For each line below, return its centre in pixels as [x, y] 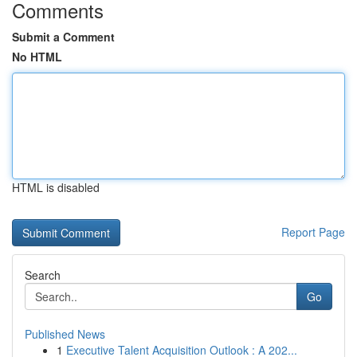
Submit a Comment [63, 37]
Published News [65, 334]
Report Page [313, 232]
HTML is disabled [56, 187]
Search [43, 275]
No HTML [37, 57]
